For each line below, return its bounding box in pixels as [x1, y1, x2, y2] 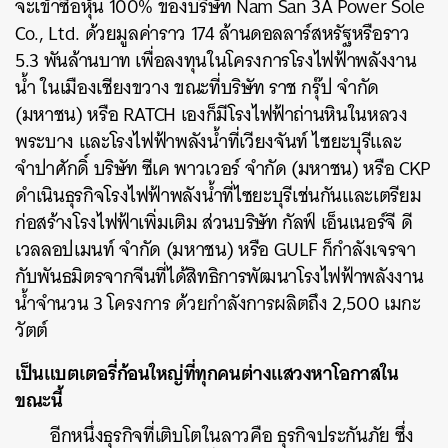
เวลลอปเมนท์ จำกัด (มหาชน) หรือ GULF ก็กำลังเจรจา [15, 232, 416, 266]
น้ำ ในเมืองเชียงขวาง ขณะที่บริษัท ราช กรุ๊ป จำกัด [15, 70, 380, 104]
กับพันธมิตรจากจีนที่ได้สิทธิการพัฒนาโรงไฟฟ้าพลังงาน [15, 259, 424, 293]
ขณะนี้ [15, 382, 63, 417]
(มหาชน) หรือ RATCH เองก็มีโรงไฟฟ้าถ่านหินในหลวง [15, 97, 408, 131]
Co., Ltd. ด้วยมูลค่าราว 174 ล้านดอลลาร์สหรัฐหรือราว [15, 16, 410, 50]
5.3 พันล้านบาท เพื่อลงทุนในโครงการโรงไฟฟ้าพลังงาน [15, 43, 417, 77]
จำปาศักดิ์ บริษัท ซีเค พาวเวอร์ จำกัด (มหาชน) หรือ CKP [15, 151, 430, 185]
